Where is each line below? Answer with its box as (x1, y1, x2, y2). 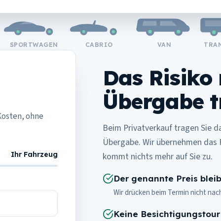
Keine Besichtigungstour (113, 209, 220, 219)
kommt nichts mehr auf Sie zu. (102, 150, 213, 163)
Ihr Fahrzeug (10, 150, 58, 159)
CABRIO (73, 41, 101, 48)
